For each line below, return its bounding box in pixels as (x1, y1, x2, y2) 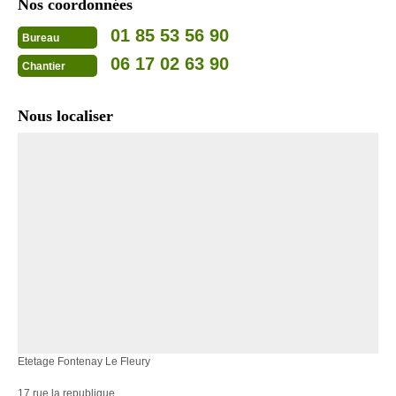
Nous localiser (18, 107, 113, 126)
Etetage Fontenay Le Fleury (18, 355, 150, 369)
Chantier (22, 59, 65, 72)
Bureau (22, 31, 59, 44)
